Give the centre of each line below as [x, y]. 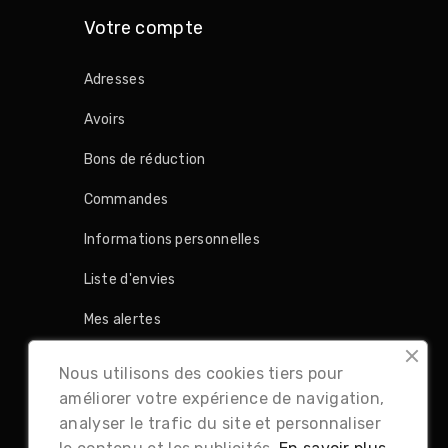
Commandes [126, 200]
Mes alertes [122, 320]
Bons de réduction [144, 160]
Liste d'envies [129, 280]
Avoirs [104, 120]
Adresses [114, 80]
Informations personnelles [171, 240]
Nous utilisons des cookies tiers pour [201, 373]
